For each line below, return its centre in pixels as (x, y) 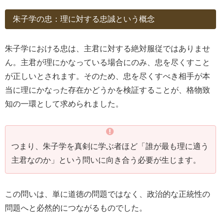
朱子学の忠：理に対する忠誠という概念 (84, 19)
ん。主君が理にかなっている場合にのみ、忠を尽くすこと (108, 62)
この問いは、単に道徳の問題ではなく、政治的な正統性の (108, 194)
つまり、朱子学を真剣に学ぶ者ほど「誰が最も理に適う (110, 146)
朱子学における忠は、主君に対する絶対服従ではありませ (108, 48)
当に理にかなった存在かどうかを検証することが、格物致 (108, 90)
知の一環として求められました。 (64, 104)
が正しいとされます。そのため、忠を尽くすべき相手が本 (108, 76)
